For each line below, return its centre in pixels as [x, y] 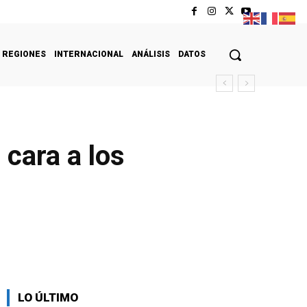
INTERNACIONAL [89, 54]
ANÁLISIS [151, 54]
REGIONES [24, 54]
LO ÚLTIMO [48, 297]
